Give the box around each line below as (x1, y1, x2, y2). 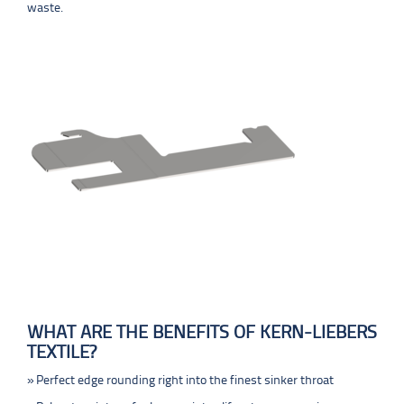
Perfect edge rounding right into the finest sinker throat (36, 374, 334, 388)
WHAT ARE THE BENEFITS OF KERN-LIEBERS (27, 324, 377, 343)
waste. (27, 2, 63, 15)
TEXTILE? (27, 344, 96, 363)
